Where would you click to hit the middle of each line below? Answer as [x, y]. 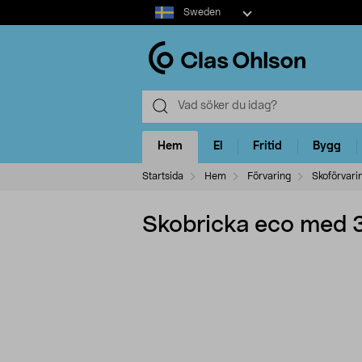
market [160, 23]
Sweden [202, 12]
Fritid [267, 147]
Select [158, 7]
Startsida [163, 176]
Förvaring [269, 176]
